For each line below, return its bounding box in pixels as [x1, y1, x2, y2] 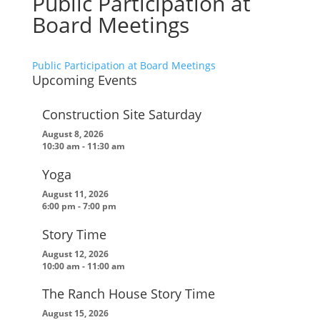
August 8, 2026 [41, 128, 104, 139]
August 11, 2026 [41, 187, 109, 199]
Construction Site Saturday [41, 106, 201, 123]
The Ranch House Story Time [41, 285, 215, 303]
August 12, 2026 [41, 247, 109, 259]
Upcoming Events [31, 71, 137, 89]
